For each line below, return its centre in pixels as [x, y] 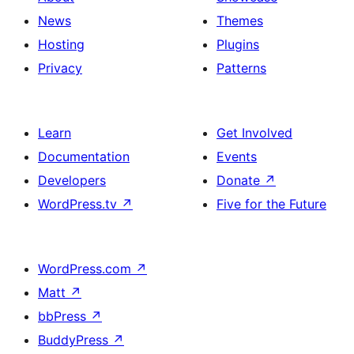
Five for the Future [271, 203]
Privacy [60, 68]
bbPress [64, 316]
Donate [240, 180]
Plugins [238, 44]
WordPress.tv [79, 203]
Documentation [84, 156]
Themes [240, 20]
